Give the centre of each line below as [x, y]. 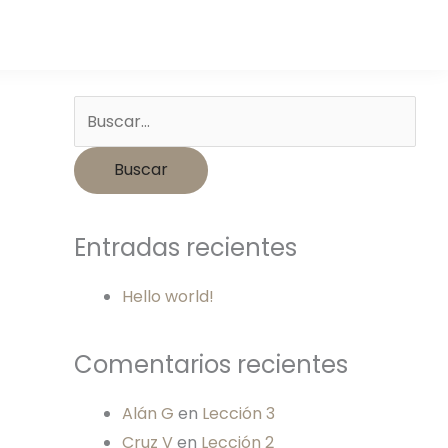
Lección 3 [238, 413]
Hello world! [168, 296]
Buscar [100, 13]
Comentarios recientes [211, 364]
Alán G [148, 413]
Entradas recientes [185, 247]
